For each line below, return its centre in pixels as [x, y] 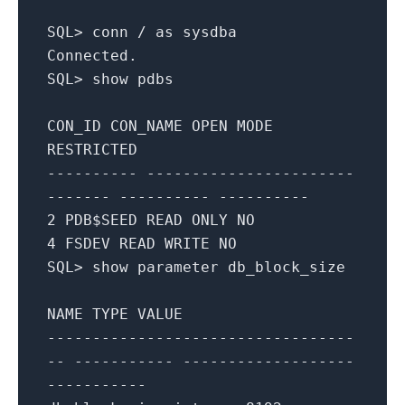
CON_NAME [146, 126]
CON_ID [74, 126]
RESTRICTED [92, 149]
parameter [178, 267]
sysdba [210, 32]
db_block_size [287, 267]
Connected [88, 55]
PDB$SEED [101, 220]
